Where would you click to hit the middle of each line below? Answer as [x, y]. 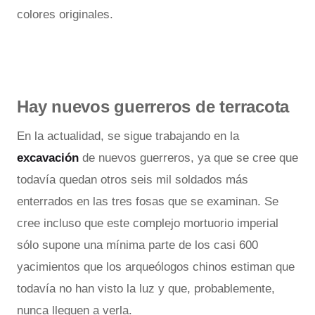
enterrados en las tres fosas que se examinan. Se [148, 201]
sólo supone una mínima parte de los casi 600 [137, 245]
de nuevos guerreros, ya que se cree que [190, 157]
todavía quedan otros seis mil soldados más [133, 179]
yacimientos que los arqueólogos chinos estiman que [156, 266]
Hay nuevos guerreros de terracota [153, 106]
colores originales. [65, 14]
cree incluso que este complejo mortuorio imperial [148, 223]
